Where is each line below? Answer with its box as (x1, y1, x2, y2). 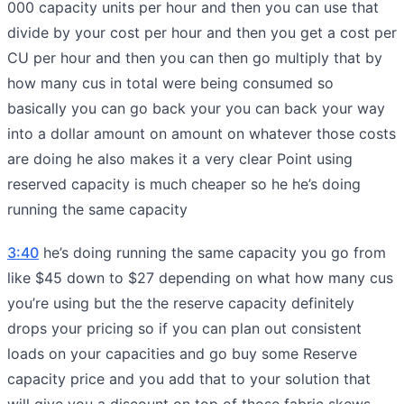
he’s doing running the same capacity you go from (39, 243, 386, 262)
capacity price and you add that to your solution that (7, 369, 371, 388)
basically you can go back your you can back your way (7, 98, 385, 117)
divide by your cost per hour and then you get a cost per (7, 23, 397, 41)
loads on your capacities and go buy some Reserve (7, 344, 357, 363)
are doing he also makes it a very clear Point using (7, 149, 353, 168)
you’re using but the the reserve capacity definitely (7, 293, 354, 312)
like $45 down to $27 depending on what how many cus (7, 268, 393, 287)
